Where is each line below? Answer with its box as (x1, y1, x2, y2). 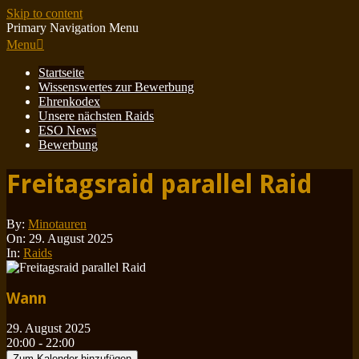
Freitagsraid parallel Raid (6, 169, 313, 200)
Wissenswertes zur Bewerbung (38, 80, 194, 94)
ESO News (38, 123, 96, 137)
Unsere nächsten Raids (38, 109, 154, 123)
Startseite (38, 66, 84, 79)
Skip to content (6, 6, 83, 20)
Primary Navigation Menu (6, 21, 139, 34)
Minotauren (28, 216, 87, 231)
